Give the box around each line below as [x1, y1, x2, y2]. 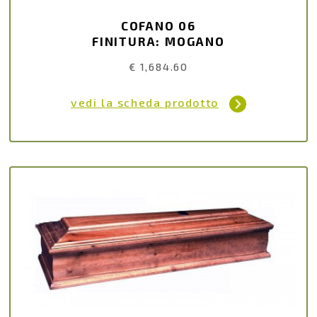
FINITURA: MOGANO [92, 34, 225, 49]
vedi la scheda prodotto [71, 95, 219, 109]
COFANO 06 [120, 18, 197, 33]
